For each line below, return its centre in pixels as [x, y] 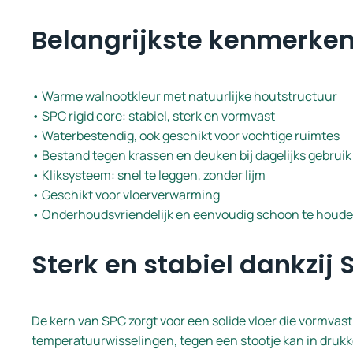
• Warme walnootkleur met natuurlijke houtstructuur [184, 96]
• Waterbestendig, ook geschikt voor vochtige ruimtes [186, 135]
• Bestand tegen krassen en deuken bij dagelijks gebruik [191, 155]
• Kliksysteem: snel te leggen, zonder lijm [149, 175]
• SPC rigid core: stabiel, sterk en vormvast [153, 115]
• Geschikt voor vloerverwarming [126, 194]
